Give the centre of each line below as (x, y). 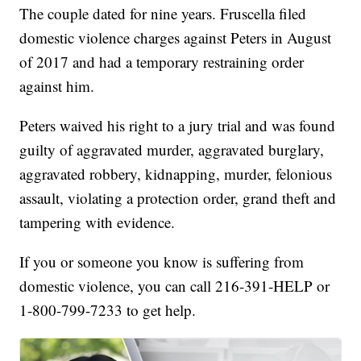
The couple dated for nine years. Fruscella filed (163, 14)
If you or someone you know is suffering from (162, 262)
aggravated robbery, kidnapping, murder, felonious (176, 174)
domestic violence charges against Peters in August (176, 38)
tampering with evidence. (98, 222)
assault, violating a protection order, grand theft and (178, 198)
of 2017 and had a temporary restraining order (162, 62)
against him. (57, 86)
